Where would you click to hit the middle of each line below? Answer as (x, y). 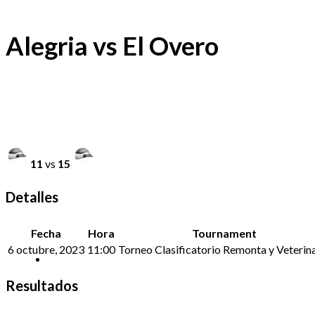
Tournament (224, 233)
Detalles (32, 197)
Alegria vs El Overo (112, 45)
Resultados (42, 285)
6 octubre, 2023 (46, 249)
